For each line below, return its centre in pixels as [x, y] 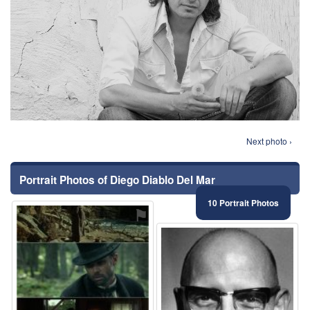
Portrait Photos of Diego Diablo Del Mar [117, 180]
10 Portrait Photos [243, 203]
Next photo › [269, 141]
